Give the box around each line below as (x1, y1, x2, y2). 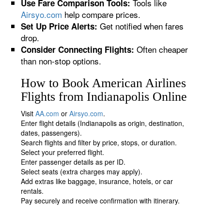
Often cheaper (134, 43, 188, 55)
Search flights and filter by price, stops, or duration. (21, 138, 177, 147)
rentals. (21, 186, 44, 196)
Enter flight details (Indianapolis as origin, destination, (21, 118, 185, 128)
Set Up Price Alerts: (21, 20, 98, 32)
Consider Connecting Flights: (21, 44, 135, 55)
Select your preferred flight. (21, 147, 105, 157)
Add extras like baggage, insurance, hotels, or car (21, 176, 173, 186)
